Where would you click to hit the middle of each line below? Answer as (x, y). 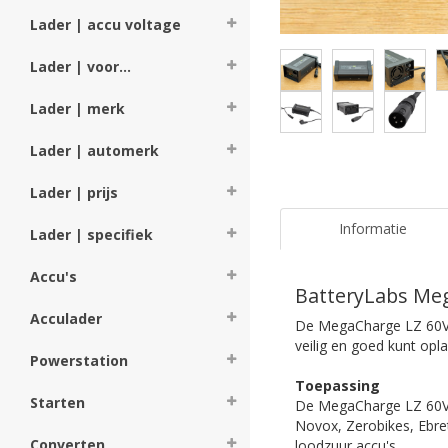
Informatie (372, 228)
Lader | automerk (94, 150)
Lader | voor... (80, 66)
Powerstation (79, 360)
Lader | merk (77, 108)
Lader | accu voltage (105, 24)
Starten (57, 402)
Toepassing (337, 385)
